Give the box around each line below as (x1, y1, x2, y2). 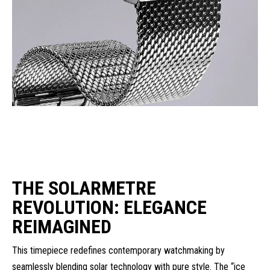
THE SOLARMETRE (12, 176, 156, 199)
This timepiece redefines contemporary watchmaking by (12, 244, 225, 256)
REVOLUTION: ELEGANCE (12, 195, 207, 219)
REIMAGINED (12, 215, 111, 238)
